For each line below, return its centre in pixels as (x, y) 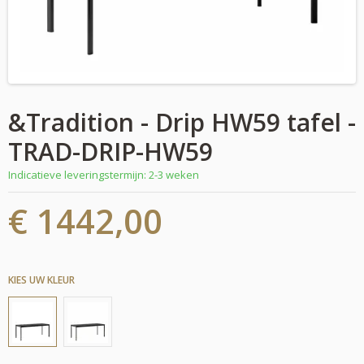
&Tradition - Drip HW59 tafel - (182, 122)
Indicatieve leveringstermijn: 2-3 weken (104, 175)
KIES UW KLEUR (41, 280)
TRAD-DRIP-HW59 (110, 152)
